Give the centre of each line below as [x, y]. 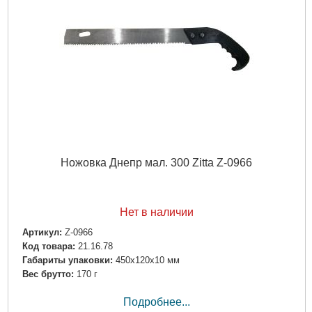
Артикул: [42, 232]
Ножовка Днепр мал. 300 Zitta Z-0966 [156, 162]
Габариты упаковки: [67, 260]
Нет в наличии [156, 212]
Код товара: [48, 247]
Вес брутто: [48, 274]
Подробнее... [156, 302]
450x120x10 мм [147, 260]
